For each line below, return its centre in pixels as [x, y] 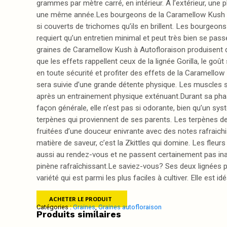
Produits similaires [79, 214]
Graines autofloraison [130, 207]
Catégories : [55, 207]
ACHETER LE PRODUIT [81, 199]
